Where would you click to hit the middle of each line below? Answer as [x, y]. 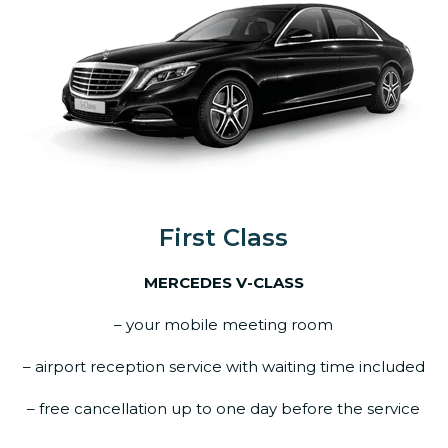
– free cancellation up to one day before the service [224, 408]
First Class [224, 237]
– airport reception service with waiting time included [223, 366]
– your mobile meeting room [224, 324]
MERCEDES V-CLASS [223, 282]
